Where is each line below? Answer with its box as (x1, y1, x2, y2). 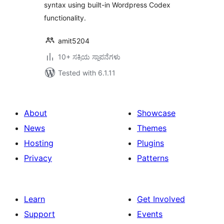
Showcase (137, 108, 175, 118)
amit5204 (58, 36, 89, 45)
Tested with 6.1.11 (58, 68, 115, 77)
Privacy (24, 153, 52, 163)
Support (24, 209, 55, 219)
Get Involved (137, 194, 185, 204)
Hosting (24, 138, 53, 148)
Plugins (137, 138, 164, 148)
